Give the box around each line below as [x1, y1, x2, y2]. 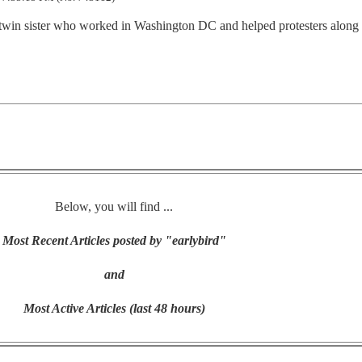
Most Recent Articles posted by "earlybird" [2, 233, 226, 247]
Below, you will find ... [55, 199, 173, 213]
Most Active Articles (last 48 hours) [23, 301, 205, 315]
